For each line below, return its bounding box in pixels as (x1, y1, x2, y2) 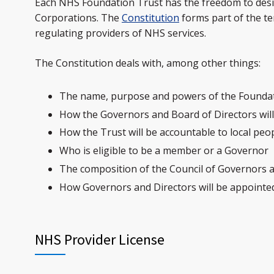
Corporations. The (35, 11, 122, 24)
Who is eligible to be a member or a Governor (59, 144, 268, 158)
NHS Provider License (35, 229, 165, 249)
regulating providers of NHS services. (35, 26, 206, 40)
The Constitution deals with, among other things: (35, 56, 261, 70)
